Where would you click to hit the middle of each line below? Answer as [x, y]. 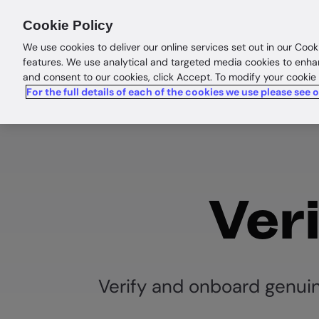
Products [168, 26]
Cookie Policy [68, 25]
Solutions [245, 26]
